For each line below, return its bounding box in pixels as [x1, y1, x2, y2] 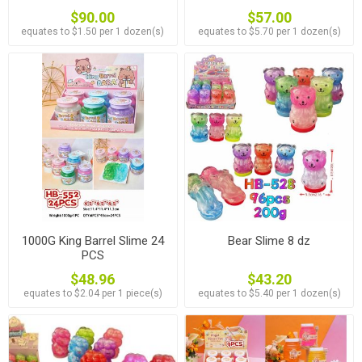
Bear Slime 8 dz [228, 233, 311, 248]
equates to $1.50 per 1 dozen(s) [21, 25, 165, 37]
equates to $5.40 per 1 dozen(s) [197, 287, 341, 299]
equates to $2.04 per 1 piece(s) [23, 287, 162, 299]
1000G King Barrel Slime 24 [21, 233, 164, 248]
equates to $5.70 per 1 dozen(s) [197, 25, 341, 37]
